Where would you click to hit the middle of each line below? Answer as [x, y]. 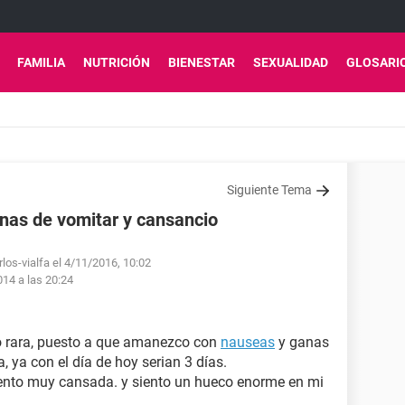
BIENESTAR [202, 62]
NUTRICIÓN [117, 62]
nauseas [248, 342]
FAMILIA [41, 62]
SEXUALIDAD [291, 62]
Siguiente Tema [269, 190]
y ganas [302, 342]
